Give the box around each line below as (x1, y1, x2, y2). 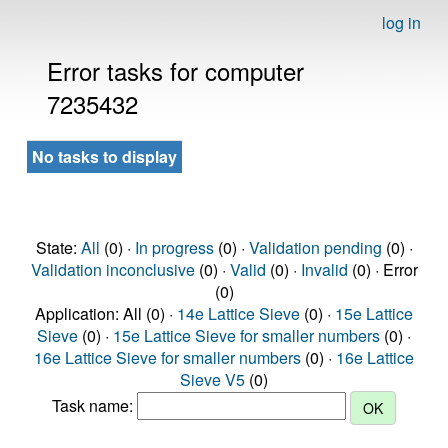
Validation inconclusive (30, 258, 195, 281)
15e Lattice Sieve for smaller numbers (113, 324, 380, 347)
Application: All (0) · (35, 302, 177, 325)
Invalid (300, 258, 348, 281)
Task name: (52, 394, 137, 418)
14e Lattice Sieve (177, 302, 300, 325)
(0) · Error (347, 258, 418, 281)
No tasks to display (32, 145, 177, 168)
